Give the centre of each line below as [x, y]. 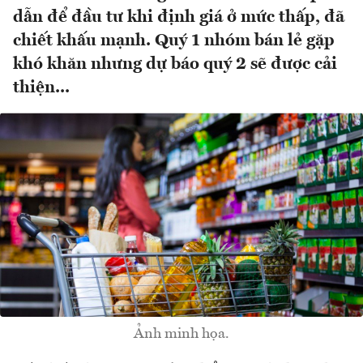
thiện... [41, 88]
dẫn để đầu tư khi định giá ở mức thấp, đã [179, 18]
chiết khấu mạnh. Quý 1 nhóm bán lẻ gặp [174, 41]
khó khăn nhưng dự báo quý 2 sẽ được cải [175, 65]
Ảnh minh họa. [181, 333]
